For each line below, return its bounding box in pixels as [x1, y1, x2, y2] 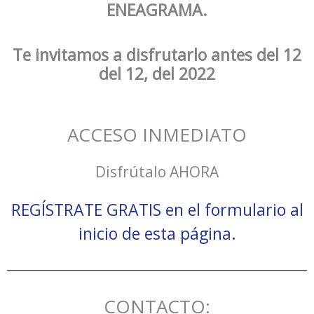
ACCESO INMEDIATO [67, 121, 247, 147]
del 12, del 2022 [99, 62, 215, 85]
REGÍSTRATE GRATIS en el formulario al [11, 198, 303, 221]
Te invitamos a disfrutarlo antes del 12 [13, 43, 301, 66]
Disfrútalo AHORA [95, 161, 219, 182]
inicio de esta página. [78, 221, 236, 245]
